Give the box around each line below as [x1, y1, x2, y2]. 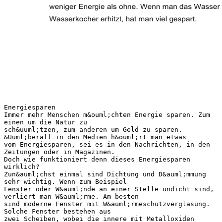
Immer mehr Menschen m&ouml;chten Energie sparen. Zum [4, 111, 210, 118]
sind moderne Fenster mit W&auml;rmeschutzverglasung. [4, 200, 210, 208]
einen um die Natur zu [4, 118, 87, 126]
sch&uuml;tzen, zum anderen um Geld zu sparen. [4, 125, 182, 133]
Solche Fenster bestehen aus [4, 207, 111, 215]
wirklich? [4, 163, 40, 170]
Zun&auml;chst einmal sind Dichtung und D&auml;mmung [4, 170, 206, 178]
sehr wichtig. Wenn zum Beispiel [4, 177, 127, 185]
